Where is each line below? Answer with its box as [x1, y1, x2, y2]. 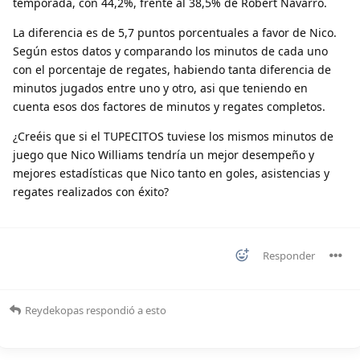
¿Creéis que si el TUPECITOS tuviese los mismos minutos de [13, 128, 333, 144]
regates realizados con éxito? [13, 183, 169, 199]
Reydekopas [25, 302, 84, 317]
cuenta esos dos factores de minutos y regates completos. [13, 98, 325, 114]
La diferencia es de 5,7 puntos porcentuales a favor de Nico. [13, 24, 337, 40]
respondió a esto [84, 302, 166, 317]
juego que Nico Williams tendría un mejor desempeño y [13, 146, 314, 162]
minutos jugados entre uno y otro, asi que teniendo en [13, 80, 308, 96]
